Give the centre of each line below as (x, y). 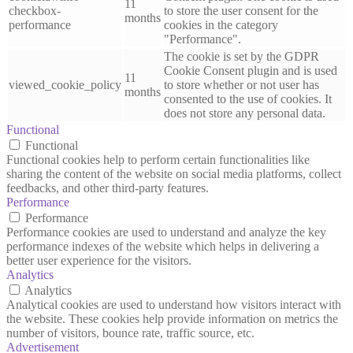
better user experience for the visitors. (99, 260)
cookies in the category (221, 24)
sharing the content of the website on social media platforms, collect (174, 173)
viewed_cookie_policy (65, 84)
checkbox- (35, 10)
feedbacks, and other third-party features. (108, 188)
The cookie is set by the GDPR (242, 56)
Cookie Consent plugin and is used (251, 70)
